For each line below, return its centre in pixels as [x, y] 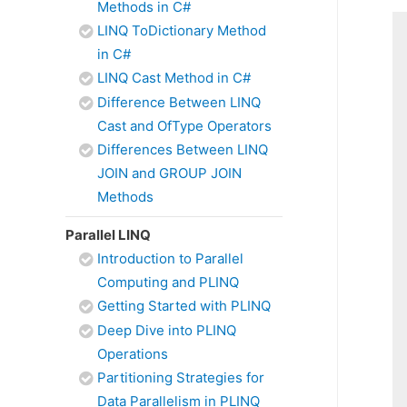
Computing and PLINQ [168, 282]
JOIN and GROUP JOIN [169, 173]
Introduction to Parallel [170, 258]
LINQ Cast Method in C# [174, 78]
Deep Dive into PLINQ [167, 330]
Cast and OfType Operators [184, 126]
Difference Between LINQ [179, 102]
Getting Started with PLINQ [184, 306]
